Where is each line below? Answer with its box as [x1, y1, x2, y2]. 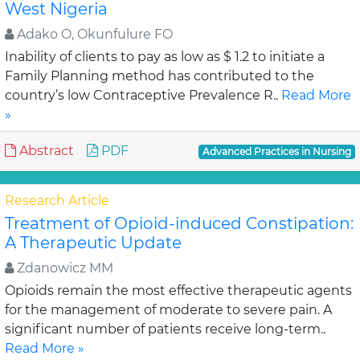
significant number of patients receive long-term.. [5, 321, 325, 337]
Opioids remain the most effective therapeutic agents [5, 283, 352, 298]
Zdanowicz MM [14, 260, 113, 276]
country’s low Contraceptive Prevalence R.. [5, 88, 281, 103]
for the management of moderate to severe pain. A [5, 302, 332, 317]
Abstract [16, 143, 74, 158]
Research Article [5, 193, 109, 208]
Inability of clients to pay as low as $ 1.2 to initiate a [5, 49, 325, 64]
